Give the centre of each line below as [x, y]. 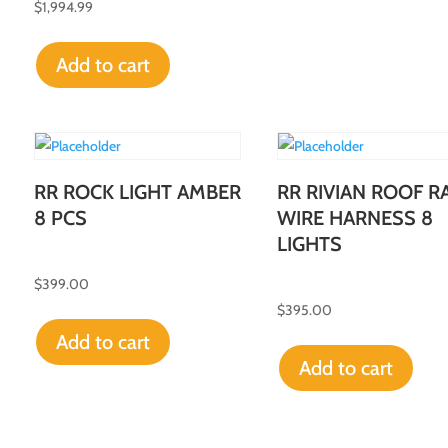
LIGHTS [309, 243]
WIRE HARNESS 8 [354, 217]
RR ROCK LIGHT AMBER [137, 191]
